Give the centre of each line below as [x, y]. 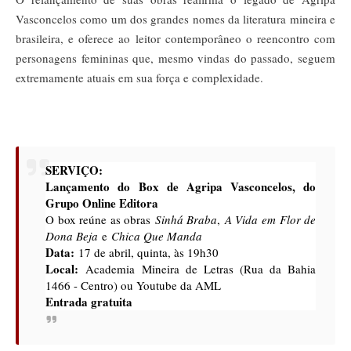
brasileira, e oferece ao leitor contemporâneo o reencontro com [175, 39]
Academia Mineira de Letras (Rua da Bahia [197, 269]
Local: [62, 269]
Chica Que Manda [157, 236]
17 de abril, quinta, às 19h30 [149, 253]
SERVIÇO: [74, 170]
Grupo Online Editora [102, 203]
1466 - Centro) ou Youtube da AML [134, 286]
